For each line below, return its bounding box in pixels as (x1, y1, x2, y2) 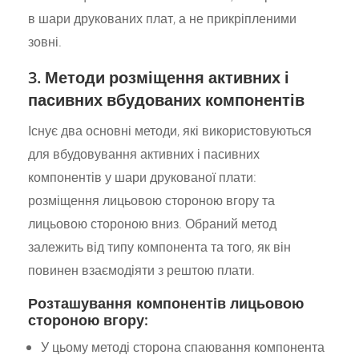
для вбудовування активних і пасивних (28, 144, 260, 163)
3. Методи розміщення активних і (28, 66, 290, 88)
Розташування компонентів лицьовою (28, 292, 305, 313)
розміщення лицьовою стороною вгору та (28, 191, 276, 209)
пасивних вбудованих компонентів (28, 88, 305, 111)
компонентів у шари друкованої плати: (28, 167, 257, 186)
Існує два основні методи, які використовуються (28, 121, 313, 139)
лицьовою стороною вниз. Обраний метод (28, 214, 277, 232)
